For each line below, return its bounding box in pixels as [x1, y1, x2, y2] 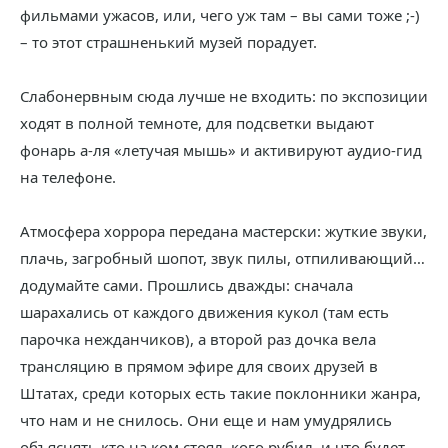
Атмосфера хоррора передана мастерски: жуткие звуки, [20, 221, 427, 241]
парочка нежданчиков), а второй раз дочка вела [20, 329, 376, 349]
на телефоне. [20, 167, 116, 187]
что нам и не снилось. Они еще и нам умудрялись [20, 410, 392, 430]
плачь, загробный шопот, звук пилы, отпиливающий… [20, 248, 425, 268]
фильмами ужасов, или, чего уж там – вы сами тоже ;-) [20, 5, 420, 25]
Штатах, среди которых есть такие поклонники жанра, [20, 383, 421, 403]
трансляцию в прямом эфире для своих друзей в [20, 356, 378, 376]
